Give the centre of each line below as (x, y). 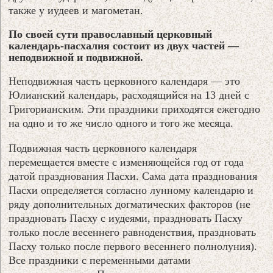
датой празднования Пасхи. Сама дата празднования (133, 176)
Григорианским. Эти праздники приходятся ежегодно (135, 109)
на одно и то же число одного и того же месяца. (121, 123)
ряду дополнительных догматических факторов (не (130, 204)
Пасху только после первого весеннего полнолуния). (133, 246)
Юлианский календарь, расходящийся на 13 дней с (129, 95)
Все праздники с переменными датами (100, 260)
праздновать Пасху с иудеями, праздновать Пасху (126, 218)
